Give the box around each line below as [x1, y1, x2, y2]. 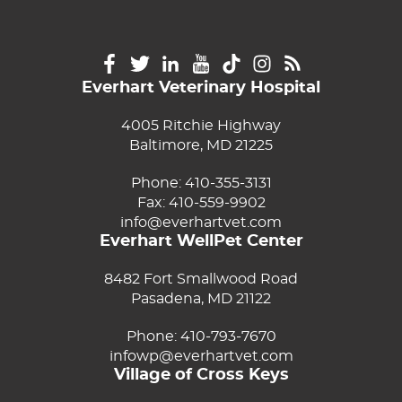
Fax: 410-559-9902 [136, 196, 266, 211]
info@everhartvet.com [120, 215, 282, 231]
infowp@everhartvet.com [109, 349, 293, 364]
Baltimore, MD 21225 [129, 138, 273, 153]
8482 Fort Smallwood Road [104, 272, 298, 287]
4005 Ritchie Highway [121, 118, 281, 134]
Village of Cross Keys [113, 367, 289, 384]
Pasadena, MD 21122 [131, 292, 271, 307]
